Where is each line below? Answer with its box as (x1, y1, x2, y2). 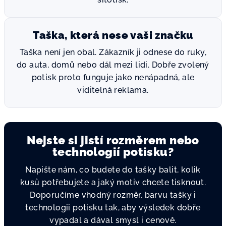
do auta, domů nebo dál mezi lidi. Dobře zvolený (17, 60, 209, 70)
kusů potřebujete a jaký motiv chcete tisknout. (20, 178, 206, 187)
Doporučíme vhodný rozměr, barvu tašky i (30, 190, 196, 200)
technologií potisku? (52, 145, 174, 158)
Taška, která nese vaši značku (33, 29, 193, 41)
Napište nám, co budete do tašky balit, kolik (25, 165, 201, 175)
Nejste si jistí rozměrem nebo (27, 133, 199, 147)
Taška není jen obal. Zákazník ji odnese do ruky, (19, 47, 207, 57)
